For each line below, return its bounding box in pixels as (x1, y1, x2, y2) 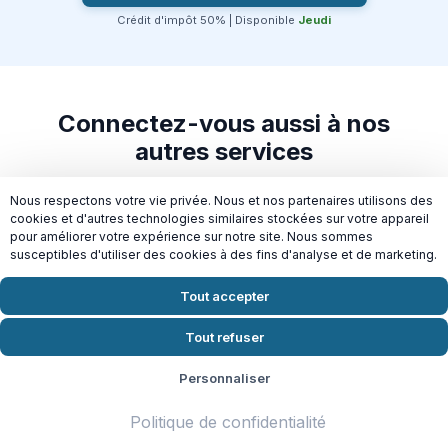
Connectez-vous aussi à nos (58, 108, 390, 138)
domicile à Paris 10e (47, 298, 189, 316)
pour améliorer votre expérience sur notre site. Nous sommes (10, 229, 373, 244)
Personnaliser (178, 369, 270, 386)
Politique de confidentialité (129, 412, 326, 432)
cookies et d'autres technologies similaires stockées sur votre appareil (10, 211, 429, 226)
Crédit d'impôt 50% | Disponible (117, 12, 298, 27)
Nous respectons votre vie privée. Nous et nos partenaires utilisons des (10, 193, 433, 208)
